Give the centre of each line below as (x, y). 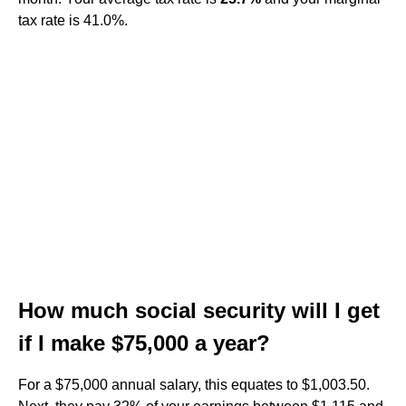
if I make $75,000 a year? (144, 343)
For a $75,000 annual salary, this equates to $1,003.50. (194, 385)
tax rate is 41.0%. (73, 20)
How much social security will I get (199, 310)
